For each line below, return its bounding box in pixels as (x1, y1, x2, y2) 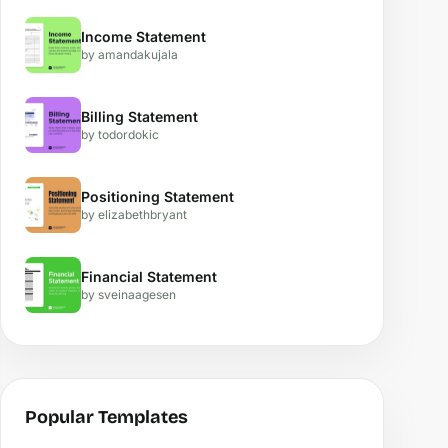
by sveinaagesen (81, 287, 176, 302)
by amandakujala (81, 47, 178, 62)
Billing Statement (81, 108, 198, 125)
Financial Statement (81, 268, 217, 285)
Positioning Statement (81, 188, 234, 205)
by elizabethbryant (81, 207, 187, 222)
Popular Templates (25, 406, 188, 428)
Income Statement (81, 28, 206, 45)
